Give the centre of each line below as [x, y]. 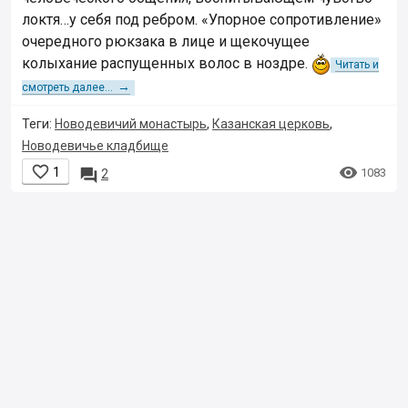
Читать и [357, 65]
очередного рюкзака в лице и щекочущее [166, 41]
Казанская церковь [271, 124]
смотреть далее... [67, 88]
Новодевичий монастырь [131, 124]
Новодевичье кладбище [95, 146]
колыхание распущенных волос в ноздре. [167, 63]
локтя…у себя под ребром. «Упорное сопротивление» [202, 20]
